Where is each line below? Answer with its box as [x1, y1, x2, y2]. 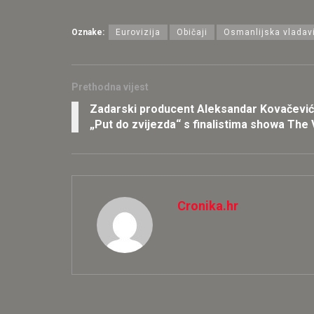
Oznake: [71, 27, 104, 37]
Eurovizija [116, 27, 161, 37]
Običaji [177, 27, 207, 37]
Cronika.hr [177, 198, 238, 213]
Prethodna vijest [71, 81, 149, 93]
